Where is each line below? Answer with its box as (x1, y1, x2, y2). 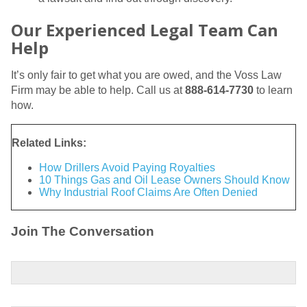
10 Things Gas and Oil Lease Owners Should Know (39, 173, 290, 186)
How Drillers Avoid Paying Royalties (39, 161, 215, 173)
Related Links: (12, 136, 86, 149)
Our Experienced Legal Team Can (11, 18, 278, 41)
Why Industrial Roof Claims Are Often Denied (39, 186, 258, 198)
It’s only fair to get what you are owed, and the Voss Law (11, 69, 282, 81)
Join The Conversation (11, 223, 154, 238)
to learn (254, 84, 293, 96)
